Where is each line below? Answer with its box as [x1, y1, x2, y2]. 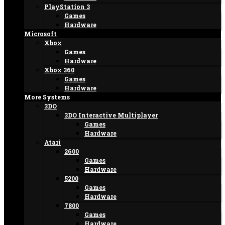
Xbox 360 [44, 66, 74, 74]
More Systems [24, 93, 70, 101]
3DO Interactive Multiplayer [64, 111, 158, 119]
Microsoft [24, 30, 57, 38]
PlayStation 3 [44, 3, 90, 11]
